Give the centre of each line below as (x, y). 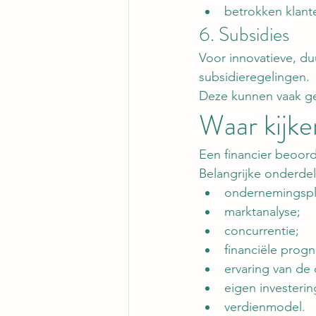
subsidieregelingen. (254, 77)
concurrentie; (262, 231)
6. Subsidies (244, 35)
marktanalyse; (262, 212)
